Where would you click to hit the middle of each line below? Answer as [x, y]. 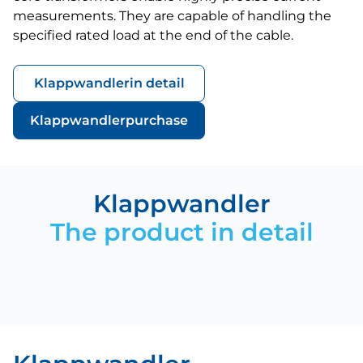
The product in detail [181, 232]
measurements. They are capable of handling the [172, 16]
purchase [157, 120]
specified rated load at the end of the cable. [153, 35]
